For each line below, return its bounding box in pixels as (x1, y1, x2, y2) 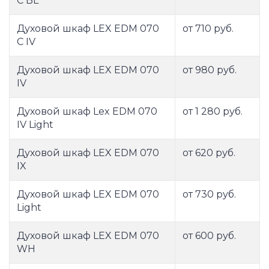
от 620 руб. (183, 147, 235, 159)
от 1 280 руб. (183, 106, 243, 118)
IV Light (17, 119, 53, 131)
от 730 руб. (183, 189, 236, 201)
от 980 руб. (183, 64, 237, 76)
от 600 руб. (183, 230, 236, 242)
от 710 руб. (183, 23, 234, 35)
